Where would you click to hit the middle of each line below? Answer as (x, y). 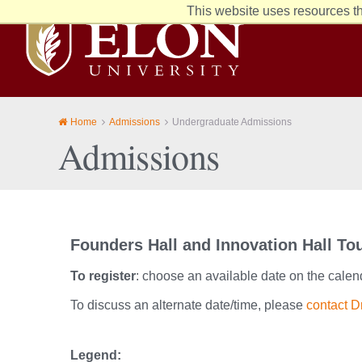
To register (103, 276)
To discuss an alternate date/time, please (188, 305)
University (53, 46)
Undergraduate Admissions (232, 122)
